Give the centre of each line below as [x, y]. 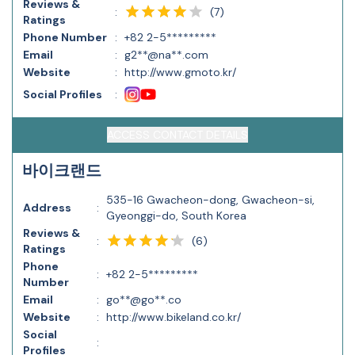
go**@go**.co [144, 300]
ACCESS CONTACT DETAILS [177, 135]
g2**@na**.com [166, 55]
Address [47, 208]
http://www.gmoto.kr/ [180, 72]
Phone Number [65, 37]
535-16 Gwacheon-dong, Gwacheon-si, [210, 200]
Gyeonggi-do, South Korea [176, 216]
